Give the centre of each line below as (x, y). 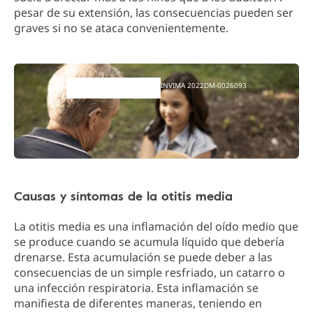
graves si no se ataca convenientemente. (121, 28)
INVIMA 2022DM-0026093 (204, 85)
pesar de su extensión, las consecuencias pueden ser (154, 13)
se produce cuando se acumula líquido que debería (149, 242)
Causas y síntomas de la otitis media (123, 196)
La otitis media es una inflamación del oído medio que (156, 226)
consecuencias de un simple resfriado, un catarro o (150, 272)
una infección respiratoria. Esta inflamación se (136, 288)
